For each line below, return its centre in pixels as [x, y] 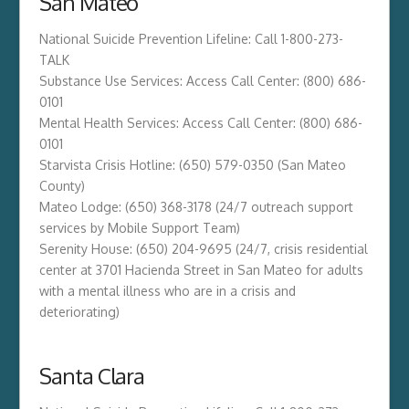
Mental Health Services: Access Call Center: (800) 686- [200, 122]
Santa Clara [92, 375]
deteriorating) [79, 311]
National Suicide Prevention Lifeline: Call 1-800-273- [191, 38]
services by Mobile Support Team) [139, 227]
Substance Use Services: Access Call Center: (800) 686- [202, 80]
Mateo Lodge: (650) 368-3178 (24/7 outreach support [196, 206]
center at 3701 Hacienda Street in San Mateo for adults [201, 269]
